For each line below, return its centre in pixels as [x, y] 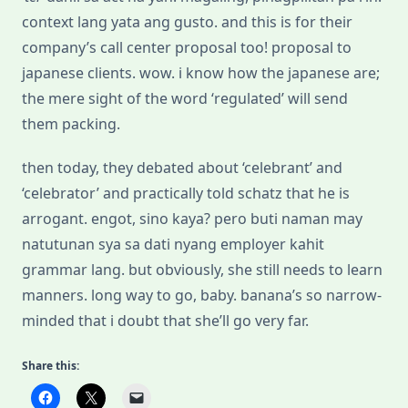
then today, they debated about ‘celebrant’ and [182, 168]
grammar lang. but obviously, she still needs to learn [202, 270]
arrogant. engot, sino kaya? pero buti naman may [192, 219]
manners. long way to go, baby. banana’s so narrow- [202, 296]
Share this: [51, 366]
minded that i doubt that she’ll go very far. [165, 321]
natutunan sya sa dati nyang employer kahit [173, 245]
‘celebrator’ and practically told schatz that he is [186, 194]
